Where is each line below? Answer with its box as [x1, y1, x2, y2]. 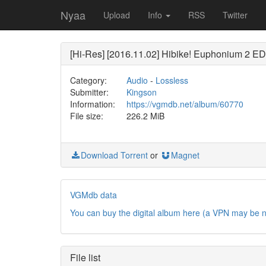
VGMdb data [70, 189, 117, 201]
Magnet [171, 149, 199, 161]
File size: [70, 110, 103, 122]
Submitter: [70, 86, 109, 98]
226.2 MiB [126, 110, 164, 122]
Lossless [155, 74, 188, 86]
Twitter [223, 9, 248, 21]
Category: [70, 74, 107, 86]
